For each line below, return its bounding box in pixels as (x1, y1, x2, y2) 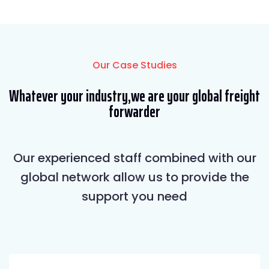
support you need (82, 187, 187, 205)
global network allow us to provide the (20, 168, 249, 186)
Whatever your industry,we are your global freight (9, 83, 260, 108)
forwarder (109, 98, 160, 124)
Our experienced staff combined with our (13, 149, 256, 166)
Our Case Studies (92, 58, 177, 72)
